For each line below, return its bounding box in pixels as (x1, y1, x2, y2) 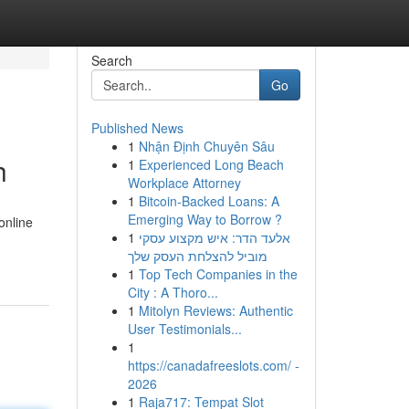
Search (90, 51, 132, 69)
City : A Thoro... (127, 283, 218, 301)
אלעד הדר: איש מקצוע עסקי (138, 228, 290, 246)
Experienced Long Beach (138, 155, 284, 173)
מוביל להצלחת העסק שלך (127, 246, 267, 265)
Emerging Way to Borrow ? (127, 210, 282, 228)
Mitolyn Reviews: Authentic (138, 301, 293, 320)
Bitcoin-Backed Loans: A (138, 192, 279, 210)
